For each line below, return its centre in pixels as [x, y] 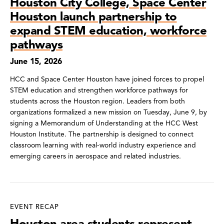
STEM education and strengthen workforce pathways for [99, 90]
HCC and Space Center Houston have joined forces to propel [107, 79]
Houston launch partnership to [93, 16]
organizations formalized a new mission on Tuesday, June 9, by [108, 112]
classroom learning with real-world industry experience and [103, 145]
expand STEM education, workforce [108, 30]
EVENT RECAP [34, 207]
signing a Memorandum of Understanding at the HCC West [104, 123]
